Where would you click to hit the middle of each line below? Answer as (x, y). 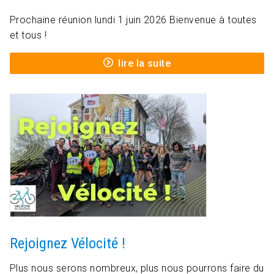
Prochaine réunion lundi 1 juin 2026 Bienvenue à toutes (133, 20)
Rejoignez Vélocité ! (68, 244)
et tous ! (28, 35)
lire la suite (145, 64)
